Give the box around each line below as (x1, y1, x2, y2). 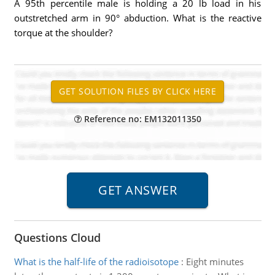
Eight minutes (185, 255, 244, 268)
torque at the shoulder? (14, 26, 112, 39)
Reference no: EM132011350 (81, 113, 201, 125)
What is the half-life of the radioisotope (14, 255, 179, 268)
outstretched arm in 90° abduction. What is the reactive (14, 12, 261, 24)
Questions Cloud (14, 230, 101, 245)
